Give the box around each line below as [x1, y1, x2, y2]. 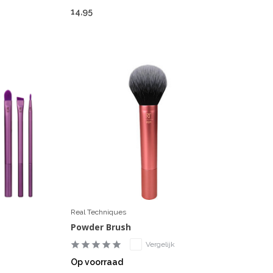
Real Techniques [70, 208, 126, 217]
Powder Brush [70, 221, 131, 233]
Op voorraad [70, 257, 123, 268]
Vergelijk [145, 240, 175, 249]
